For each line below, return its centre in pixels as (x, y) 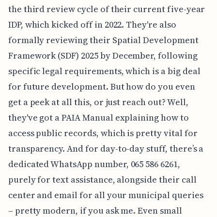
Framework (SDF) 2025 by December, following (103, 55)
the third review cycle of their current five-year (107, 9)
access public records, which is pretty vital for (103, 133)
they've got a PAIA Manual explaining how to (98, 117)
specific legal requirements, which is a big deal (104, 71)
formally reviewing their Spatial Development (103, 40)
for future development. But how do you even (101, 86)
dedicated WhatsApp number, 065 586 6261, (94, 164)
